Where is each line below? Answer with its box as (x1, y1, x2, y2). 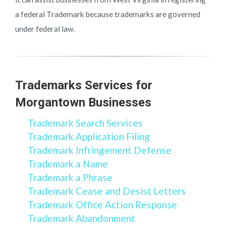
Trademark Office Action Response (28, 198, 177, 210)
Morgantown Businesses (15, 95, 151, 109)
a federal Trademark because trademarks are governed (15, 9, 200, 19)
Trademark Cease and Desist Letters (28, 185, 186, 197)
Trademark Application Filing (28, 130, 150, 142)
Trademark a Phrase (28, 171, 112, 183)
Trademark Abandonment (28, 212, 135, 224)
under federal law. (15, 24, 75, 33)
